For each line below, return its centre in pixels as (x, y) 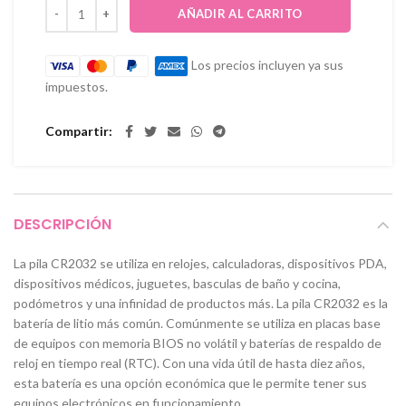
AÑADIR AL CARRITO (240, 14)
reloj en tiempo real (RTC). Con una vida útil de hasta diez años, (189, 363)
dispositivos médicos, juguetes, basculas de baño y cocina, (177, 284)
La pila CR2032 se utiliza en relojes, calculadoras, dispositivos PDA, (200, 264)
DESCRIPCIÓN (63, 225)
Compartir (77, 131)
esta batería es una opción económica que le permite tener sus (190, 383)
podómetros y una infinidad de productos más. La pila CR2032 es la (201, 304)
